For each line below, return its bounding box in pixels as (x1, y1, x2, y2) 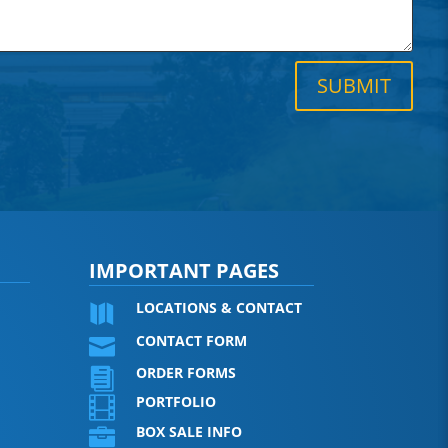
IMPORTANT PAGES (89, 256, 280, 284)
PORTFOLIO (136, 391, 217, 411)
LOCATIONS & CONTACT (136, 297, 303, 317)
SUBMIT (316, 71, 391, 99)
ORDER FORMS (136, 362, 237, 382)
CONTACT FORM (136, 330, 248, 350)
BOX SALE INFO (136, 421, 243, 441)
